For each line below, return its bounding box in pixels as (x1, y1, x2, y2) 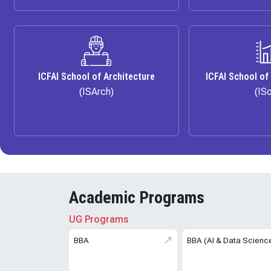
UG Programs (69, 214, 128, 226)
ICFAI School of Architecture (38, 71, 155, 83)
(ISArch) (79, 86, 114, 98)
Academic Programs (69, 188, 204, 208)
